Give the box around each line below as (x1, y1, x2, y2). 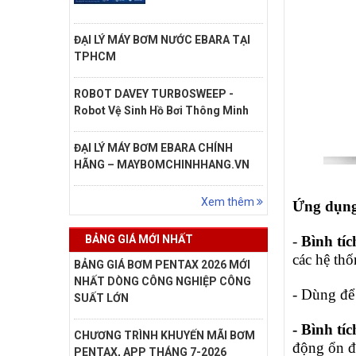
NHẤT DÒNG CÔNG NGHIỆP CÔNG (74, 274, 251, 288)
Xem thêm (201, 195, 257, 208)
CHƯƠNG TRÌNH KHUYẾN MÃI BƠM (74, 328, 255, 342)
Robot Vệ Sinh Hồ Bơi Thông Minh (74, 103, 249, 117)
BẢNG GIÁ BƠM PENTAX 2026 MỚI (74, 257, 250, 271)
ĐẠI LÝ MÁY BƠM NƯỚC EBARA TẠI (74, 33, 250, 46)
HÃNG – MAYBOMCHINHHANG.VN (74, 157, 250, 171)
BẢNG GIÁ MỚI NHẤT (85, 232, 193, 246)
